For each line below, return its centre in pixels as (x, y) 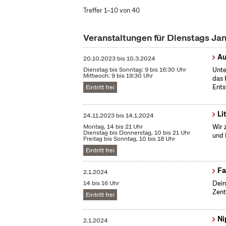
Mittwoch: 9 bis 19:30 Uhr (118, 76)
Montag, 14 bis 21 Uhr (113, 127)
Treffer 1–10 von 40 (112, 10)
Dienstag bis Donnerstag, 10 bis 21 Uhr (137, 133)
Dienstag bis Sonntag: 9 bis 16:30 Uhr (135, 70)
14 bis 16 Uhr (101, 183)
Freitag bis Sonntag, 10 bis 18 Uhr (129, 139)
